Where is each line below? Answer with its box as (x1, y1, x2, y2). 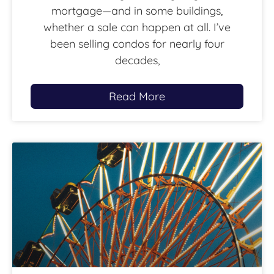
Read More (109, 89, 165, 104)
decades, (114, 53, 160, 68)
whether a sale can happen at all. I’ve (43, 20, 231, 35)
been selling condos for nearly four (50, 37, 224, 51)
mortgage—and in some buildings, (51, 4, 223, 18)
